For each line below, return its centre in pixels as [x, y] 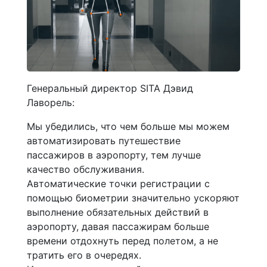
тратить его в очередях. [84, 255]
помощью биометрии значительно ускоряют [133, 198]
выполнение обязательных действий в [118, 212]
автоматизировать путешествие [104, 140]
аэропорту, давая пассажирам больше [118, 226]
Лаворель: [51, 102]
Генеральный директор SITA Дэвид [110, 88]
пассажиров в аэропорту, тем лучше [114, 155]
